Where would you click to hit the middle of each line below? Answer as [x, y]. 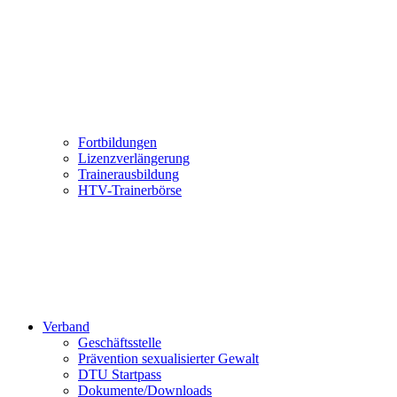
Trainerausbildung [128, 174]
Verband [66, 327]
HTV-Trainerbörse [130, 190]
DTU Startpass [120, 374]
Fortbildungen [117, 142]
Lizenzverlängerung [134, 158]
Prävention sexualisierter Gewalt [168, 358]
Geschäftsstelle [120, 343]
